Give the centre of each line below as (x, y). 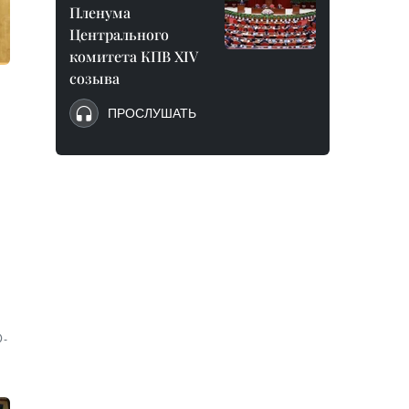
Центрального (119, 34)
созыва (94, 78)
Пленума (100, 12)
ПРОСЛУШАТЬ (152, 113)
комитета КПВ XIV (134, 56)
